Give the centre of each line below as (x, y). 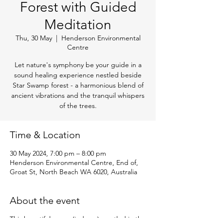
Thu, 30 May (34, 38)
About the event (45, 201)
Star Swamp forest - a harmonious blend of (78, 85)
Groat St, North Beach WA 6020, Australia (73, 172)
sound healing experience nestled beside (78, 75)
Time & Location (45, 135)
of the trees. (78, 106)
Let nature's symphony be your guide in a (78, 65)
